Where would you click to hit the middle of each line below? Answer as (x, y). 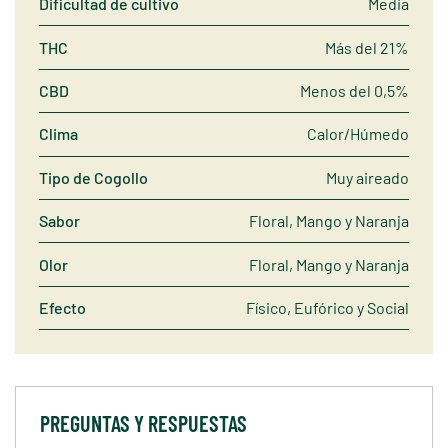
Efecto (62, 307)
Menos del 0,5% (354, 91)
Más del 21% (367, 47)
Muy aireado (367, 177)
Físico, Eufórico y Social (327, 307)
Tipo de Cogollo (93, 177)
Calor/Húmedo (358, 134)
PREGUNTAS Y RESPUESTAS (143, 423)
